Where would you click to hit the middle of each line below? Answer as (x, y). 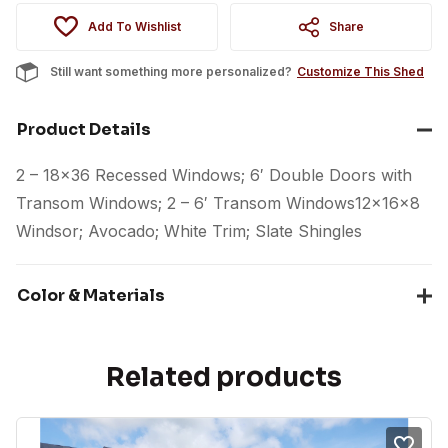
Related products (224, 378)
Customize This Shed (360, 71)
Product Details (84, 129)
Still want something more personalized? (171, 71)
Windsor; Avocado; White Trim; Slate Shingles (189, 230)
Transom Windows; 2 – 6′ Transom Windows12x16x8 (218, 202)
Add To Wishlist (134, 26)
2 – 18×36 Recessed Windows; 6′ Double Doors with (214, 174)
